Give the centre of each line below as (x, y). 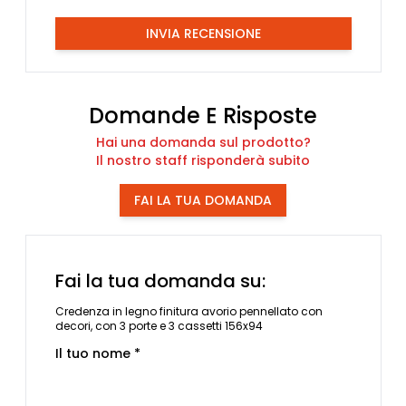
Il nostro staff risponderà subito (203, 160)
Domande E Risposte (203, 115)
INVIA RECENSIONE (203, 33)
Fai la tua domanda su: (160, 280)
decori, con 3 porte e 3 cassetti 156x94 (159, 325)
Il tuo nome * (97, 353)
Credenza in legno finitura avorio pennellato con (188, 311)
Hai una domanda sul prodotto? (203, 142)
